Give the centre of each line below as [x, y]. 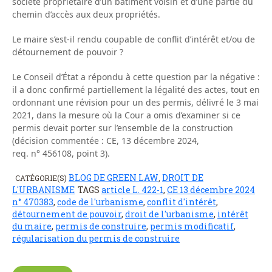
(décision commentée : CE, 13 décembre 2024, [106, 140]
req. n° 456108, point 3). [61, 153]
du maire [32, 226]
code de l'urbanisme [100, 202]
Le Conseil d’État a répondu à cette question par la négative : [136, 76]
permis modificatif [192, 226]
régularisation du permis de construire [96, 238]
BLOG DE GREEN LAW [114, 177]
